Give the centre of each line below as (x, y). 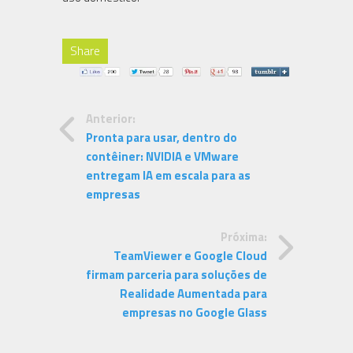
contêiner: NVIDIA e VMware (162, 157)
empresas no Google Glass (195, 313)
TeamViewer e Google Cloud (190, 256)
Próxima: (244, 237)
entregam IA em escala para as (168, 176)
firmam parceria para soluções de (176, 275)
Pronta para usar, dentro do (162, 138)
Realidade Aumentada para (193, 294)
